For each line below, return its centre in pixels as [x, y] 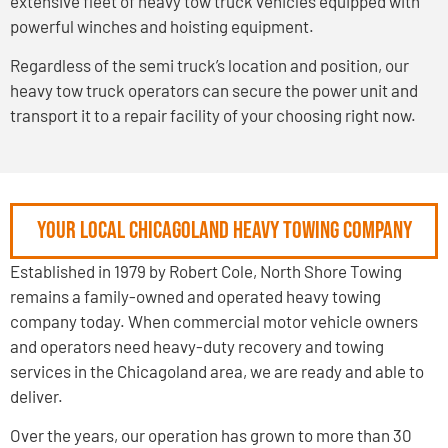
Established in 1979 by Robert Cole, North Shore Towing [206, 270]
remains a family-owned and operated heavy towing [195, 295]
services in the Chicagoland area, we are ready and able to [217, 370]
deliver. [36, 395]
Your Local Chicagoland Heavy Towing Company [224, 230]
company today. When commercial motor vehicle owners [214, 320]
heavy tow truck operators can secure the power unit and [214, 90]
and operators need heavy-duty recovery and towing [197, 345]
